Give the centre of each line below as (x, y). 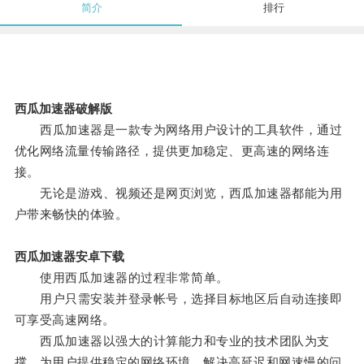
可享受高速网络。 (65, 320)
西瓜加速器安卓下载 (69, 257)
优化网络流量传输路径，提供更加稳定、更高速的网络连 (172, 151)
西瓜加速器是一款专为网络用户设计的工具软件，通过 (178, 130)
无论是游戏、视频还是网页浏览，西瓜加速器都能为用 (178, 193)
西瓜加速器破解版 (63, 109)
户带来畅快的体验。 (71, 214)
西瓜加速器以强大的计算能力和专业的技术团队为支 (172, 341)
